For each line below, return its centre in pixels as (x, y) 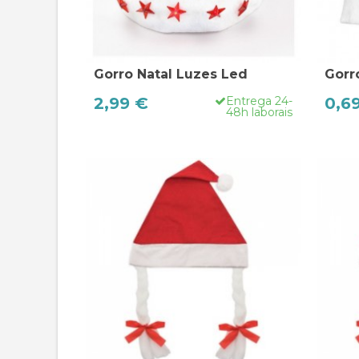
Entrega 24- (259, 101)
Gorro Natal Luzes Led (171, 74)
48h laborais (259, 112)
